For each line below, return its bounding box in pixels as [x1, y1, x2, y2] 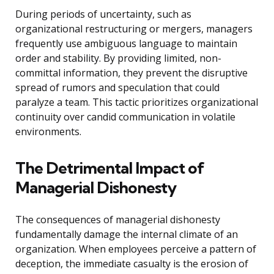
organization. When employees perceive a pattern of [15, 242, 256, 256]
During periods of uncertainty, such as [15, 7, 191, 21]
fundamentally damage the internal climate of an [15, 228, 238, 242]
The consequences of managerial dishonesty [15, 213, 220, 227]
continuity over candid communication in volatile [15, 110, 235, 124]
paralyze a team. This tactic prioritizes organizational [15, 95, 258, 109]
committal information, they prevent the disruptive [15, 66, 248, 80]
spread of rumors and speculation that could [15, 81, 220, 95]
